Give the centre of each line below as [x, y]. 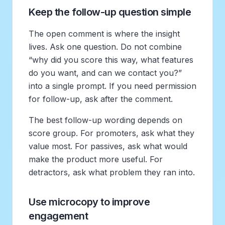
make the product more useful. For [96, 159]
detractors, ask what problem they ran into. [112, 172]
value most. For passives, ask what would [108, 146]
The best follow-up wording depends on [105, 120]
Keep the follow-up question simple [110, 12]
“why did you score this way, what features [111, 60]
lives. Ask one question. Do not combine [105, 46]
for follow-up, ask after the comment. [101, 99]
